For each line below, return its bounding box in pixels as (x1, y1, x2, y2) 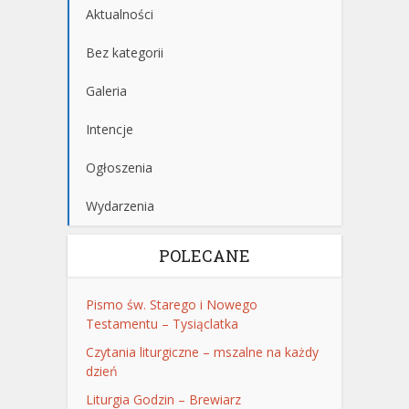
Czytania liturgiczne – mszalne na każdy (86, 342, 319, 361)
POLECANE (159, 244, 250, 267)
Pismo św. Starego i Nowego (86, 295, 257, 313)
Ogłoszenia (86, 158, 152, 176)
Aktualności (86, 5, 153, 23)
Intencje (86, 120, 133, 138)
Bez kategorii (86, 43, 163, 61)
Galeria (86, 81, 127, 100)
